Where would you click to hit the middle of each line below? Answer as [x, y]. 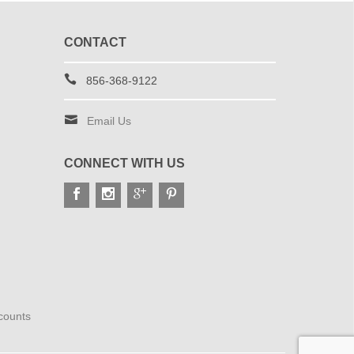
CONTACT [95, 42]
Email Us [109, 121]
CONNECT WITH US [124, 163]
